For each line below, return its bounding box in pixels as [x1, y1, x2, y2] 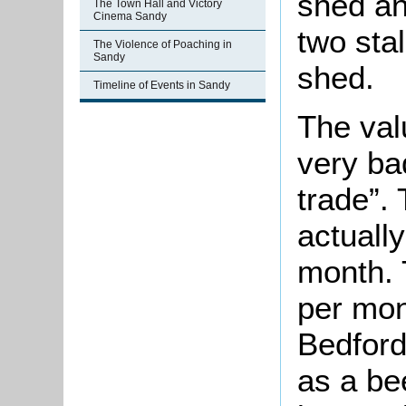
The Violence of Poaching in [93, 38, 232, 51]
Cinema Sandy [93, 10, 167, 23]
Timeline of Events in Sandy [93, 79, 230, 92]
